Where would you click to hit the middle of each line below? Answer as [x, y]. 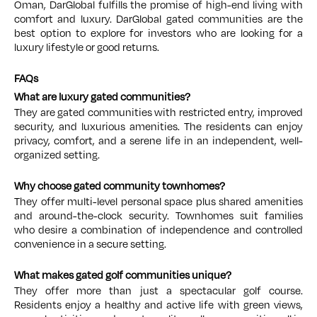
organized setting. [58, 155]
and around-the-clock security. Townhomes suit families [158, 216]
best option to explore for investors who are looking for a [158, 33]
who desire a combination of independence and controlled [158, 230]
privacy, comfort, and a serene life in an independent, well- [158, 141]
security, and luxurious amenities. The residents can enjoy [158, 127]
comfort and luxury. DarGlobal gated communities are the [158, 19]
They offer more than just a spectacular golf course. [158, 291]
